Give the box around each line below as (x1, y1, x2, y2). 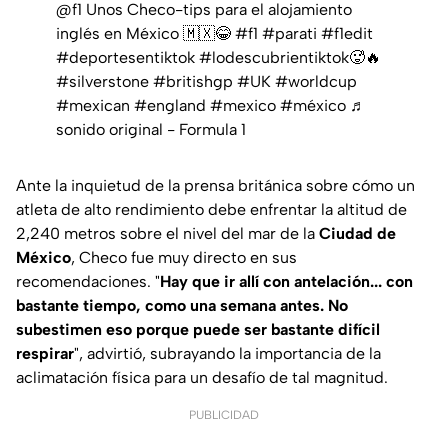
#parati (262, 23, 317, 43)
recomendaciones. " (16, 271, 160, 291)
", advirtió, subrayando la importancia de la (74, 343, 381, 363)
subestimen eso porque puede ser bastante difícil (16, 319, 380, 339)
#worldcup (275, 71, 357, 91)
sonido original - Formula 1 (56, 119, 246, 139)
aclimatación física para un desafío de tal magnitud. (16, 367, 388, 387)
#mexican (56, 95, 130, 115)
